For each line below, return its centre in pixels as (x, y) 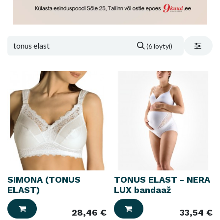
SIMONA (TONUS (44, 179)
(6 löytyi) (160, 46)
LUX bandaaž (142, 190)
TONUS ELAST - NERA (162, 179)
